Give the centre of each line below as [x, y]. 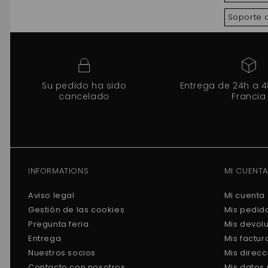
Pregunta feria [59, 224]
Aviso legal [51, 195]
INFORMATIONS [59, 171]
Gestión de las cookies [77, 210]
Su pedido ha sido [84, 86]
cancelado [84, 96]
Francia [249, 96]
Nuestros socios [62, 253]
